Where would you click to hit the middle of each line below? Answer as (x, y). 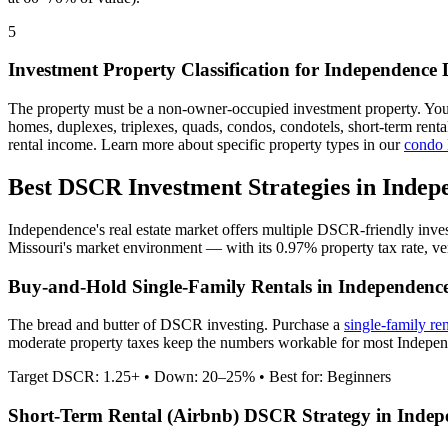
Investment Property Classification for (166, 70)
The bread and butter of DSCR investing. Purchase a (176, 325)
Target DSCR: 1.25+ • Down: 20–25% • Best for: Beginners (199, 377)
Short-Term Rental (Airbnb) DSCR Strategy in (202, 416)
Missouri (35, 247)
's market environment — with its (169, 247)
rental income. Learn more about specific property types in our (206, 145)
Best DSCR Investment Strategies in (195, 187)
